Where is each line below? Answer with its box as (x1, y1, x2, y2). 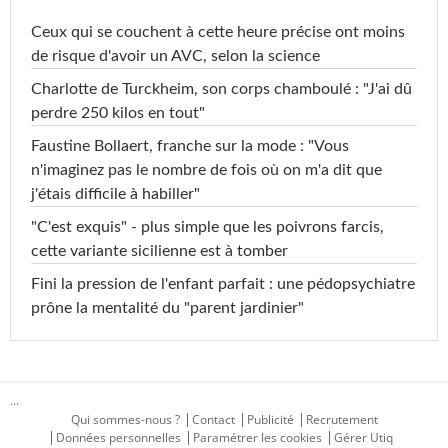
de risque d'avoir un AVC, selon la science (31, 47, 320, 64)
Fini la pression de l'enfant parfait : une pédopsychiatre (31, 275, 415, 292)
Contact (191, 410, 235, 428)
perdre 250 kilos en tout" (31, 104, 205, 121)
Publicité (246, 410, 294, 428)
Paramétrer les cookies (193, 428, 322, 446)
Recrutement (305, 410, 378, 428)
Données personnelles (56, 428, 181, 446)
